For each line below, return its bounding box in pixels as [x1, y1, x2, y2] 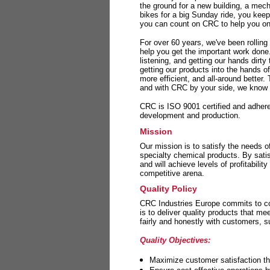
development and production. [140, 111, 240, 120]
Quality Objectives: [140, 236, 210, 245]
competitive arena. [140, 168, 204, 178]
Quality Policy [140, 184, 197, 194]
